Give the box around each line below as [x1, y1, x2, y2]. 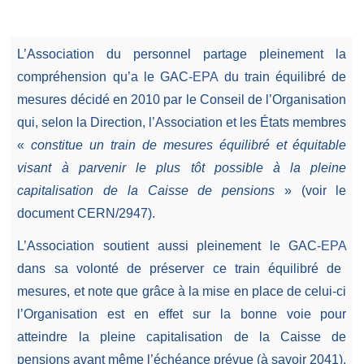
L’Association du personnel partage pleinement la [17, 46, 347, 61]
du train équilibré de [218, 69, 347, 84]
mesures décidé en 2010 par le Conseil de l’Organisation [17, 92, 347, 106]
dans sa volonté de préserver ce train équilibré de [17, 261, 342, 275]
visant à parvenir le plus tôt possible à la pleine [17, 160, 347, 175]
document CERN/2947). [17, 206, 156, 220]
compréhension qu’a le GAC [17, 69, 189, 84]
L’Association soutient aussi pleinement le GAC [17, 238, 318, 253]
